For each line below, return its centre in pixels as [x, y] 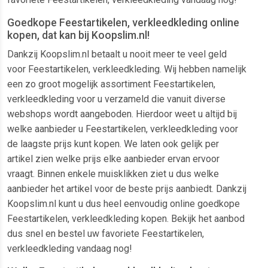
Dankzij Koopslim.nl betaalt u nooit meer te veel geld [117, 54]
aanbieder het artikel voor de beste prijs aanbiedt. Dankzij [127, 189]
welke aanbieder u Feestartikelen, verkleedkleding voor [123, 129]
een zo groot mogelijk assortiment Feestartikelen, [111, 84]
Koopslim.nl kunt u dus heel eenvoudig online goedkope [124, 204]
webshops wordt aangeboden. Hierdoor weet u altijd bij [122, 114]
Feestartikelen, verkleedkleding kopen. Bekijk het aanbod [126, 219]
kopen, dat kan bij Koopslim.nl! [78, 36]
